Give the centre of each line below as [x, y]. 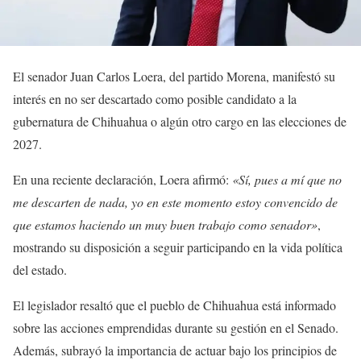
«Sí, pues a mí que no [287, 179]
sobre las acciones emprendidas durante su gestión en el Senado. [176, 327]
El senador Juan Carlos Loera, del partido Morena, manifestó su [174, 76]
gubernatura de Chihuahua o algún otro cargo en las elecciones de [180, 121]
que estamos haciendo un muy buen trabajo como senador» [165, 224]
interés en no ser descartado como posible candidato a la [155, 98]
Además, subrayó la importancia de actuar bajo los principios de [175, 350]
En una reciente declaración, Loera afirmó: [122, 179]
